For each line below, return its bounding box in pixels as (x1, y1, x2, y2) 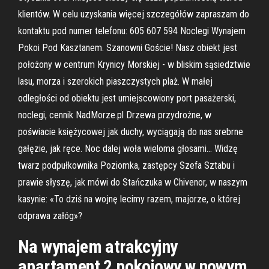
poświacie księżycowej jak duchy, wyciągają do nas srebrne (18, 126, 243, 138)
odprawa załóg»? (18, 210, 82, 222)
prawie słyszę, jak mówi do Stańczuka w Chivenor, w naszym (18, 177, 247, 188)
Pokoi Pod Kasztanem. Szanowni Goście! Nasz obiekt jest (18, 42, 237, 53)
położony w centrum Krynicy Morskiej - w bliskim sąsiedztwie (18, 59, 250, 70)
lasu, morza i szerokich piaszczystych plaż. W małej (18, 76, 213, 87)
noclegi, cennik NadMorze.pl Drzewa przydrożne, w (18, 109, 211, 121)
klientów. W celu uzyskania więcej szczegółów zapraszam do (18, 8, 249, 20)
